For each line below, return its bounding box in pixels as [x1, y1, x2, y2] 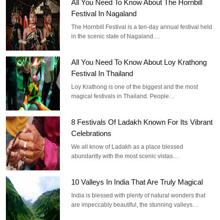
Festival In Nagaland [71, 9, 137, 18]
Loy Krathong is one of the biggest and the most [71, 83, 198, 90]
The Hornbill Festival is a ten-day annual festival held [71, 23, 213, 30]
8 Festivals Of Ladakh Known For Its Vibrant [71, 117, 213, 126]
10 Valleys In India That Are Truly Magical [71, 177, 203, 186]
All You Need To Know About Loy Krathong [71, 57, 207, 66]
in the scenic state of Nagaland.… [71, 32, 161, 40]
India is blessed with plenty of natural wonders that [71, 192, 206, 199]
